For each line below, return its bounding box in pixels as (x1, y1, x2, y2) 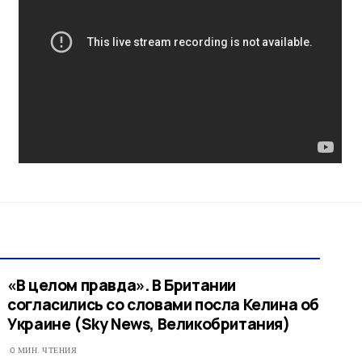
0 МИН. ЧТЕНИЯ (10, 344, 78, 357)
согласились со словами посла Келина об (7, 294, 320, 316)
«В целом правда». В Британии (7, 275, 237, 297)
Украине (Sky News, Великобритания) (7, 314, 290, 335)
